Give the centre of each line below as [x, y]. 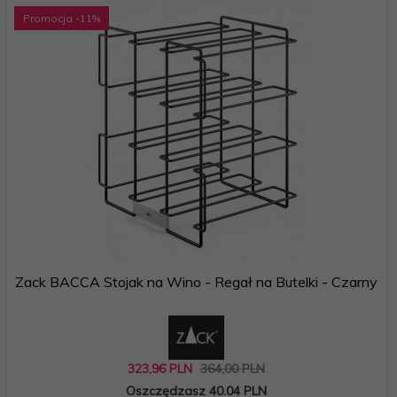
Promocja [48, 18]
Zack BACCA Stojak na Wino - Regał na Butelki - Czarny [196, 281]
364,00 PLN [232, 368]
